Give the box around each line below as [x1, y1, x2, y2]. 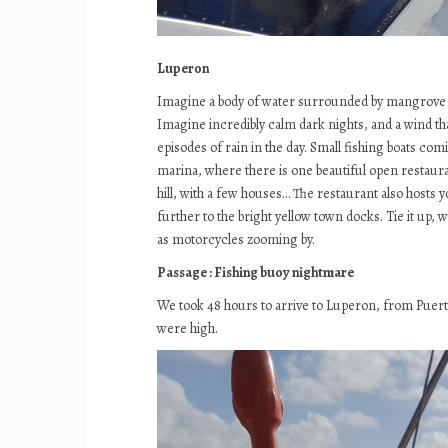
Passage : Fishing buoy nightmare [157, 263, 354, 282]
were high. [157, 319, 218, 338]
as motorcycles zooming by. [157, 230, 315, 249]
